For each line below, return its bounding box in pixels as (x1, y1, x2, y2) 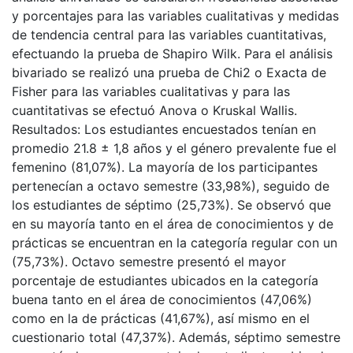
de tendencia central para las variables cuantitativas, (12, 27, 326, 43)
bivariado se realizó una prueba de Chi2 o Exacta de (12, 65, 326, 81)
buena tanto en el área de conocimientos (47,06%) (12, 292, 312, 308)
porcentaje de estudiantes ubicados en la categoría (12, 273, 318, 289)
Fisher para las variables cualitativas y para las (12, 84, 290, 100)
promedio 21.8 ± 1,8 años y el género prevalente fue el (12, 140, 336, 157)
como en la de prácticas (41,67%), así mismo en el (12, 310, 310, 327)
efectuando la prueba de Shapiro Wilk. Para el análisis (12, 46, 333, 62)
